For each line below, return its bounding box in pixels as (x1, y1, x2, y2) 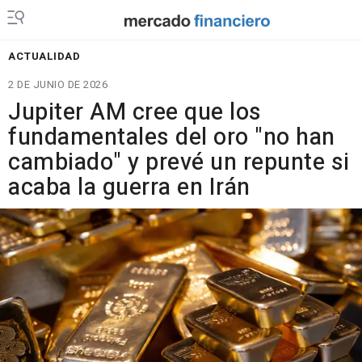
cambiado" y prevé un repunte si (8, 145, 350, 179)
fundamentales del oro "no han (8, 120, 335, 154)
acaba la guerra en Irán (8, 170, 250, 204)
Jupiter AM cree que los (8, 95, 262, 129)
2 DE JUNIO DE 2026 (8, 77, 107, 92)
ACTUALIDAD (8, 48, 80, 64)
